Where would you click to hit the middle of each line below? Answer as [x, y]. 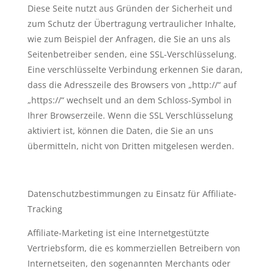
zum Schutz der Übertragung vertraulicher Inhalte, [131, 24]
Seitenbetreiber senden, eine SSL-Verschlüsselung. [132, 54]
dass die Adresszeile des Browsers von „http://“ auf [132, 85]
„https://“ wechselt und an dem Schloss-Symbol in [129, 100]
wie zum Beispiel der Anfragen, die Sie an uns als [129, 39]
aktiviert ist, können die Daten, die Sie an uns [120, 131]
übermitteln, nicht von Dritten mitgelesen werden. [131, 146]
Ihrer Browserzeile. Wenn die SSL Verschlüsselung [130, 115]
